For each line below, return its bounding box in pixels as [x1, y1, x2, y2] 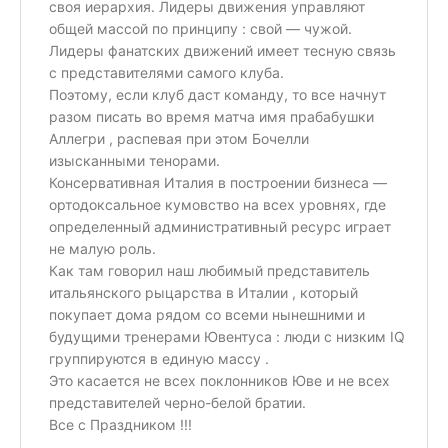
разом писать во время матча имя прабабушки [49, 108, 374, 125]
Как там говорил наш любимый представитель [49, 262, 370, 279]
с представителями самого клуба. [49, 64, 284, 81]
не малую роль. [49, 240, 156, 257]
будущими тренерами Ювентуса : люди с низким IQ [49, 328, 405, 345]
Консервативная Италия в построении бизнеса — [49, 174, 387, 191]
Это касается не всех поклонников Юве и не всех [49, 372, 390, 389]
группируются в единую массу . [49, 350, 269, 367]
